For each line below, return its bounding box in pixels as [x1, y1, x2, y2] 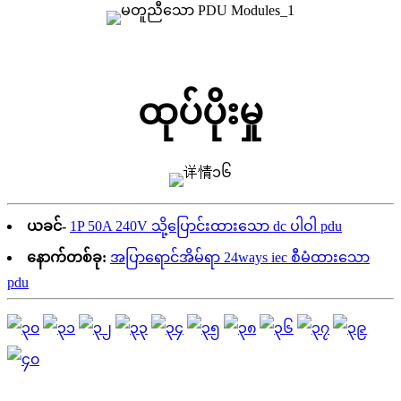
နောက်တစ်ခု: [27, 249, 107, 265]
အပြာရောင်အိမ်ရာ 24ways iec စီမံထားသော [110, 249, 370, 265]
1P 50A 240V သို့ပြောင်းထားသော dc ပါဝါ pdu [70, 218, 342, 234]
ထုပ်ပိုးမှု [138, 91, 263, 132]
